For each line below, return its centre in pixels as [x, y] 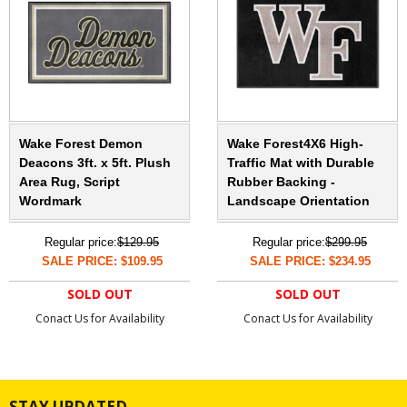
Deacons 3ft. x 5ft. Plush [95, 163]
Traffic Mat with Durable [301, 163]
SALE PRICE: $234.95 [310, 262]
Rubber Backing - [281, 182]
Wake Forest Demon [81, 144]
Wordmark [50, 201]
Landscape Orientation [298, 201]
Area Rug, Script [69, 182]
